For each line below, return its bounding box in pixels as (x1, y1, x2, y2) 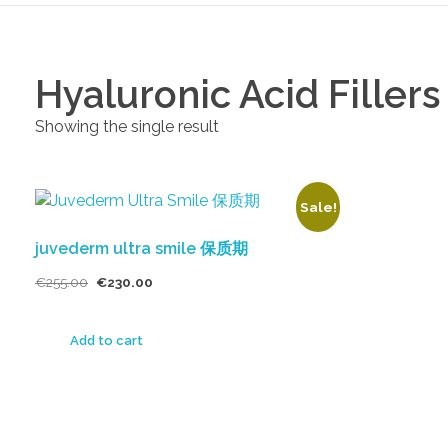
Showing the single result (35, 117, 219, 136)
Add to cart (70, 333, 143, 349)
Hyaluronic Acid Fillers (35, 72, 441, 117)
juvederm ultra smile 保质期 (35, 239, 248, 258)
